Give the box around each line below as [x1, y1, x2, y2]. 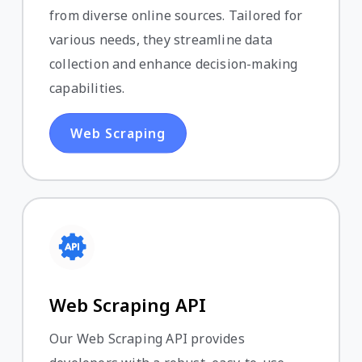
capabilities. [49, 78, 125, 97]
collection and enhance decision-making [49, 54, 298, 73]
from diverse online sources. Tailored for [49, 6, 303, 24]
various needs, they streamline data [49, 30, 272, 48]
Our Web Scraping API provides [49, 329, 245, 347]
